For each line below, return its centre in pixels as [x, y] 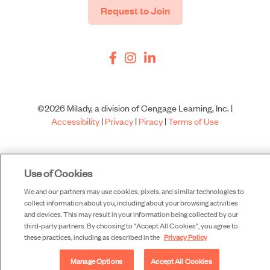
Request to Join [135, 11]
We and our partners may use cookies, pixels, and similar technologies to [134, 191]
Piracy [151, 121]
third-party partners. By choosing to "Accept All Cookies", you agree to [131, 225]
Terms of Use [193, 121]
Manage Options [96, 261]
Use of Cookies [58, 172]
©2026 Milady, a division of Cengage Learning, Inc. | [135, 108]
